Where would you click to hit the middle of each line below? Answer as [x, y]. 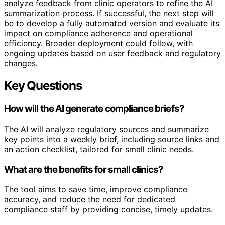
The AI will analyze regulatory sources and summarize [106, 129]
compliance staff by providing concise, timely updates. [108, 210]
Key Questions [43, 86]
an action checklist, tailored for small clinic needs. [99, 149]
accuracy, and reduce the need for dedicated [90, 200]
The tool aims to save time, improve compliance [96, 190]
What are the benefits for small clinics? [84, 169]
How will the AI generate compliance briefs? [94, 109]
